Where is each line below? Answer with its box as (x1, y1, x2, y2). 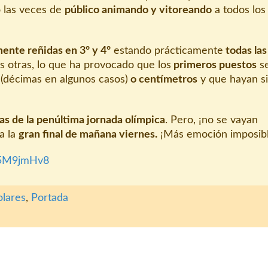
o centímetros (128, 74, 197, 85)
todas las (223, 45, 267, 56)
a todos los (212, 4, 266, 16)
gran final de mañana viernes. (19, 129, 157, 140)
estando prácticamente (111, 45, 223, 56)
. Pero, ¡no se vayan (165, 114, 258, 126)
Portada (31, 192, 68, 203)
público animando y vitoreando (65, 4, 212, 16)
